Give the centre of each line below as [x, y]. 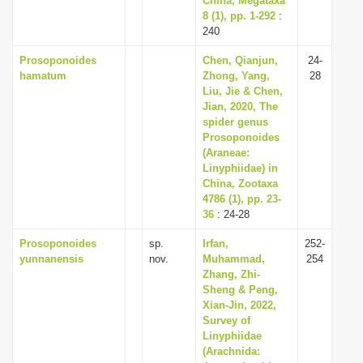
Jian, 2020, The [240, 107]
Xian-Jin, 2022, [239, 305]
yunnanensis [51, 259]
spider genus [235, 122]
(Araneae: [226, 153]
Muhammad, [234, 259]
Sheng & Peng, [240, 290]
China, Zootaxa [240, 184]
